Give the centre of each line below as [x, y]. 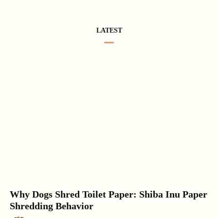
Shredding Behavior [52, 206]
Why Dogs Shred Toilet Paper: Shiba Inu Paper [109, 194]
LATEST [109, 31]
